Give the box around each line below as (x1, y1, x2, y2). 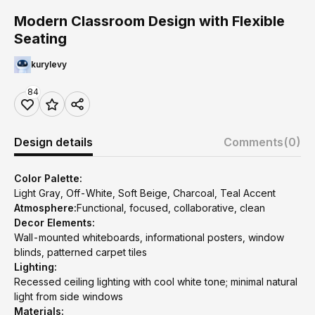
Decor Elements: (14, 217, 95, 229)
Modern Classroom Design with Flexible (14, 13, 285, 30)
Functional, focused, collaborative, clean (77, 202, 265, 214)
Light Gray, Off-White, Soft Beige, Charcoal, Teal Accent (14, 187, 276, 199)
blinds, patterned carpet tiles (14, 246, 147, 258)
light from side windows (14, 290, 123, 302)
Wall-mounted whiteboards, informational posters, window (14, 231, 284, 243)
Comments (224, 135, 283, 149)
